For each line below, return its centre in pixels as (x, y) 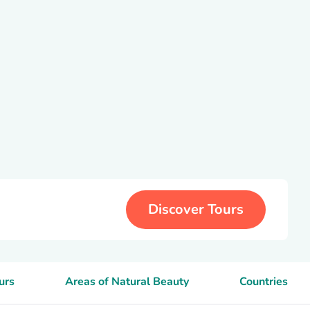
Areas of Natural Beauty (127, 282)
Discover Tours (196, 209)
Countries (263, 282)
